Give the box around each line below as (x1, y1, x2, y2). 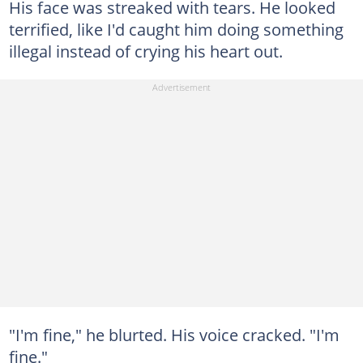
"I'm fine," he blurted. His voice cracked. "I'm (8, 323, 340, 346)
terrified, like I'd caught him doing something (8, 17, 344, 41)
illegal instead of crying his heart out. (8, 39, 283, 62)
